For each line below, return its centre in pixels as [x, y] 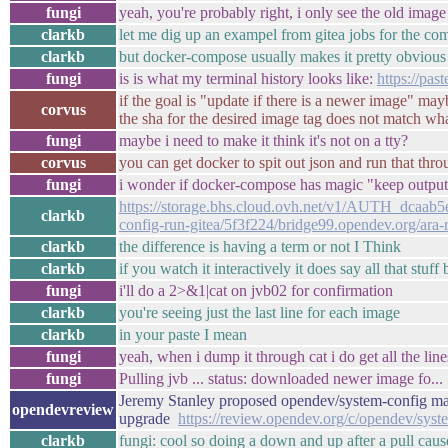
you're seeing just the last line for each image [259, 312]
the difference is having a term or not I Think [260, 246]
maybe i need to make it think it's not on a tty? [263, 140]
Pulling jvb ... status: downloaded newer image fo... [281, 378]
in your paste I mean [183, 334]
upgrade [148, 418]
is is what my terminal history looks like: [248, 78]
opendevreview [63, 409]
